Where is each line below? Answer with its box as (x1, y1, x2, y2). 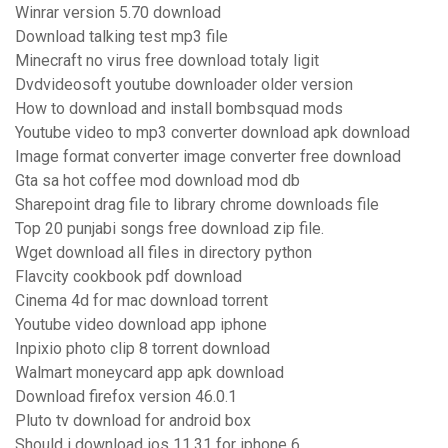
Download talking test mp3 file (15, 27, 228, 47)
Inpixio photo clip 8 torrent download (15, 339, 270, 359)
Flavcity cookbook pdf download (15, 267, 242, 287)
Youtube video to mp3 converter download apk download (15, 123, 410, 143)
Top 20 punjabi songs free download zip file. (15, 219, 324, 239)
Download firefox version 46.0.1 (15, 387, 237, 407)
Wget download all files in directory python (15, 243, 312, 263)
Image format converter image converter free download (15, 147, 401, 167)
